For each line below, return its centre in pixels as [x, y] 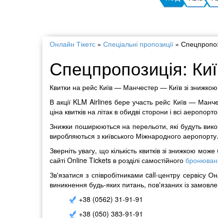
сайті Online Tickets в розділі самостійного [118, 160]
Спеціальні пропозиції [138, 44]
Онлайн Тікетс [73, 44]
